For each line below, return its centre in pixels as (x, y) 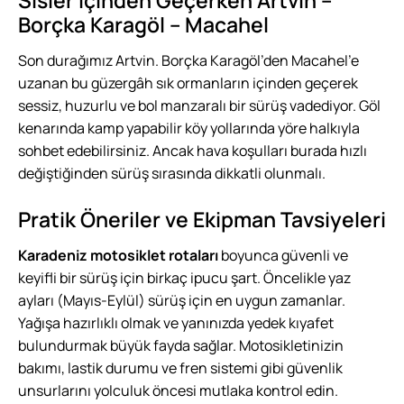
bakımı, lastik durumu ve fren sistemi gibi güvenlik (180, 367)
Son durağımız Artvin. (90, 60)
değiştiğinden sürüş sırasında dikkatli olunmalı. (172, 173)
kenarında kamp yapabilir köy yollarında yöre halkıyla (189, 128)
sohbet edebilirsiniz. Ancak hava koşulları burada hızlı (193, 150)
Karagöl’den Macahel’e (285, 60)
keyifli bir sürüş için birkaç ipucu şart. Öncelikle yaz (184, 277)
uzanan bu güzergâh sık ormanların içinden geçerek (188, 83)
